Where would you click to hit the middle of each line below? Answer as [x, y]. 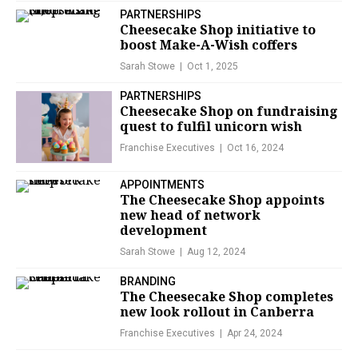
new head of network [190, 215]
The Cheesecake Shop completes [227, 297]
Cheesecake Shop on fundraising [229, 111]
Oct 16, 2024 [255, 148]
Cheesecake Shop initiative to [218, 30]
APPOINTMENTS [162, 185]
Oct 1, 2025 [213, 67]
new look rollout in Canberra [217, 312]
